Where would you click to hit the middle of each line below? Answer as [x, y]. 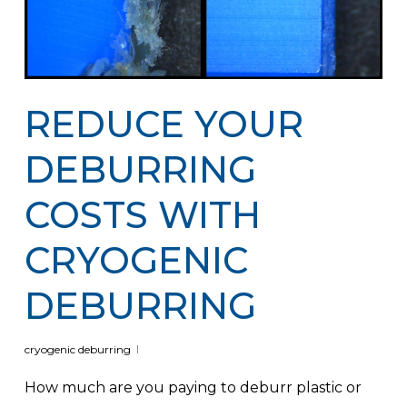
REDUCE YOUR [164, 124]
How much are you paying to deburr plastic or [193, 387]
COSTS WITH [142, 214]
